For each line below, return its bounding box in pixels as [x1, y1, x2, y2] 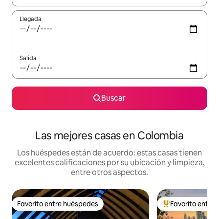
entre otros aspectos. [71, 167, 148, 177]
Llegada [20, 15, 42, 23]
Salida [20, 54, 37, 62]
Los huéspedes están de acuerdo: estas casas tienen [17, 147, 202, 158]
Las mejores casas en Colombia [35, 128, 184, 143]
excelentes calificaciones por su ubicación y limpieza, [14, 157, 205, 168]
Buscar [101, 92, 126, 103]
